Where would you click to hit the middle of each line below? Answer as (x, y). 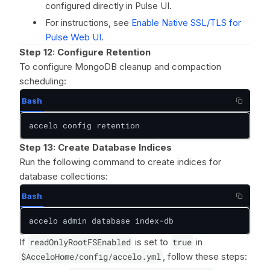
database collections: (64, 176)
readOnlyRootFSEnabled (80, 242)
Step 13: (37, 147)
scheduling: (43, 81)
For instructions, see (88, 23)
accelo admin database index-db (101, 221)
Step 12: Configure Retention (85, 52)
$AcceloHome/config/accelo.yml (91, 256)
